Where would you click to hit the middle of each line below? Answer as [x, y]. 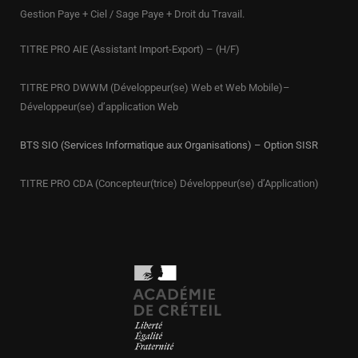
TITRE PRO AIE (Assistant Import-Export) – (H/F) [130, 50]
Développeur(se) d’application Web [99, 107]
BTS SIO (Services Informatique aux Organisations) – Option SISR [169, 145]
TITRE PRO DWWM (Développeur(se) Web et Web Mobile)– [155, 88]
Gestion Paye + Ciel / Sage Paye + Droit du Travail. [132, 14]
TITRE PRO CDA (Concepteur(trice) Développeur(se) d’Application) [169, 184]
